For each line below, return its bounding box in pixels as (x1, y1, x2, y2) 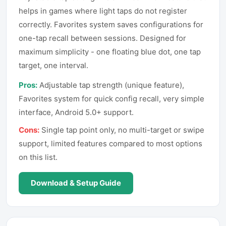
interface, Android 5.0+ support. (19, 107, 134, 117)
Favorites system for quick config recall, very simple (19, 94, 204, 103)
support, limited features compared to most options (19, 139, 202, 148)
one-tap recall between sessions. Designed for (19, 33, 186, 43)
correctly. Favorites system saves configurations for (19, 20, 203, 29)
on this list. (19, 152, 58, 162)
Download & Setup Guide (31, 178, 121, 188)
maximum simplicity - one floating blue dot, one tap (19, 47, 201, 56)
